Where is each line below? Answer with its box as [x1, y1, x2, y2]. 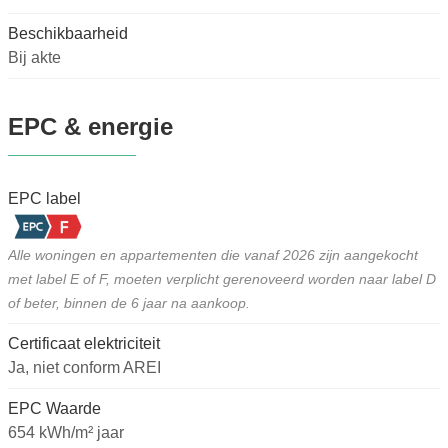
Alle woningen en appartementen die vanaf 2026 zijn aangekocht [8, 247, 418, 264]
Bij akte [8, 49, 61, 67]
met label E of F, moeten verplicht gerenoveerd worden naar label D [8, 271, 436, 288]
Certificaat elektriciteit [8, 335, 160, 353]
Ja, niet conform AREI [8, 359, 161, 377]
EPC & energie [8, 113, 173, 141]
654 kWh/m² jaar [8, 424, 124, 442]
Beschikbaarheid [8, 25, 128, 43]
